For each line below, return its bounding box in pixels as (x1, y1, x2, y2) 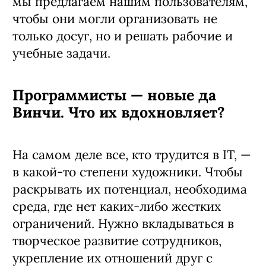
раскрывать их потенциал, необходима (12, 180, 247, 197)
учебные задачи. (12, 45, 110, 61)
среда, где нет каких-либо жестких (12, 198, 221, 214)
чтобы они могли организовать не (12, 10, 217, 27)
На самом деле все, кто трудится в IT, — (12, 146, 251, 163)
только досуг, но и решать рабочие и (12, 27, 233, 44)
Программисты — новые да (12, 85, 216, 104)
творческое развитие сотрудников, (12, 232, 221, 249)
